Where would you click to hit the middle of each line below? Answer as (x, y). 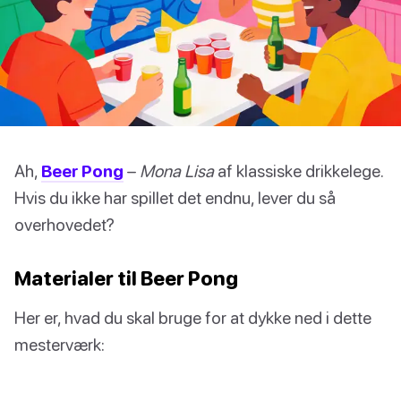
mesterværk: (60, 344)
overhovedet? (64, 224)
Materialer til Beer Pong (126, 277)
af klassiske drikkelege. (299, 170)
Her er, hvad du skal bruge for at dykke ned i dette (193, 317)
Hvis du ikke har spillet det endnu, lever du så (175, 197)
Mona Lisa (177, 170)
